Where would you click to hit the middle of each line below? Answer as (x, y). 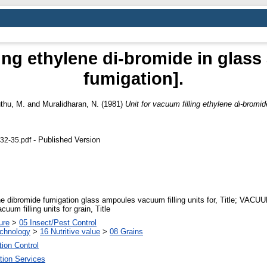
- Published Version (65, 139)
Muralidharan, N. (71, 104)
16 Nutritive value (70, 232)
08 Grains (126, 232)
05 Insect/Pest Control (58, 223)
